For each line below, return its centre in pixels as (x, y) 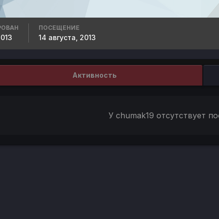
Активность (95, 75)
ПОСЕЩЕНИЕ (59, 28)
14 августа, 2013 (67, 37)
